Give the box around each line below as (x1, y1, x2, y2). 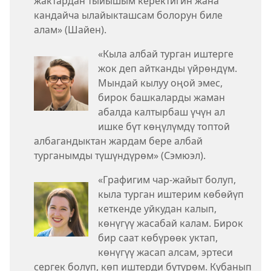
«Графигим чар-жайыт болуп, (98, 173, 236, 187)
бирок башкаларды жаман (98, 91, 225, 105)
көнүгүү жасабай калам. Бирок (98, 217, 243, 230)
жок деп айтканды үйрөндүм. (98, 62, 237, 76)
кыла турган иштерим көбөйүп (98, 188, 244, 201)
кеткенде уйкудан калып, (98, 202, 217, 216)
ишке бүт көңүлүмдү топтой (98, 120, 230, 134)
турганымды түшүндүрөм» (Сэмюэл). (34, 149, 206, 163)
